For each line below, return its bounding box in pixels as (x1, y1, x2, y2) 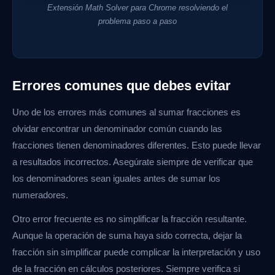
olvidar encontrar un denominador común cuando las (12, 123, 222, 134)
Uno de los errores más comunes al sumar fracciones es (12, 106, 241, 117)
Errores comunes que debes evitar (12, 77, 231, 93)
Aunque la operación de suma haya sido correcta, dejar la (12, 230, 242, 241)
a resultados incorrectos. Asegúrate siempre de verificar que (12, 156, 253, 167)
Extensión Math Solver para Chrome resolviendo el (47, 2, 228, 12)
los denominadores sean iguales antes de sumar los (12, 172, 220, 184)
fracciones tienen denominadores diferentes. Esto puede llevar (12, 139, 261, 150)
